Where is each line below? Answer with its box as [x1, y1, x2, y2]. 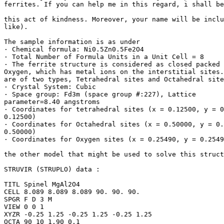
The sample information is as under [4, 37, 140, 45]
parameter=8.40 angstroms [4, 97, 100, 105]
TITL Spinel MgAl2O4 [4, 180, 80, 188]
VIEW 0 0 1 [4, 202, 44, 210]
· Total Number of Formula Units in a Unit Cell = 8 [4, 52, 204, 60]
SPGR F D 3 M [4, 195, 52, 203]
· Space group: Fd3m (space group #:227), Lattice [4, 90, 196, 98]
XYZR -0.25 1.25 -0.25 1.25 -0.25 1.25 [4, 210, 152, 218]
